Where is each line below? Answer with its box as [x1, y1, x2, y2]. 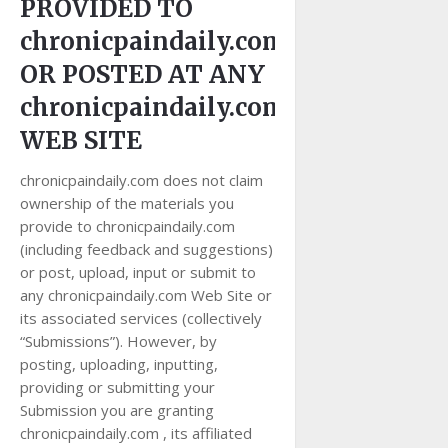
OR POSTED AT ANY [20, 59, 265, 90]
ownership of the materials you [20, 193, 234, 213]
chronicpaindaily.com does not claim [20, 170, 263, 190]
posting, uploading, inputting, [20, 354, 218, 374]
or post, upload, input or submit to [20, 262, 256, 282]
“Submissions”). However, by [20, 331, 217, 351]
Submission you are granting [20, 400, 214, 420]
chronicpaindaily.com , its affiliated [20, 423, 252, 443]
